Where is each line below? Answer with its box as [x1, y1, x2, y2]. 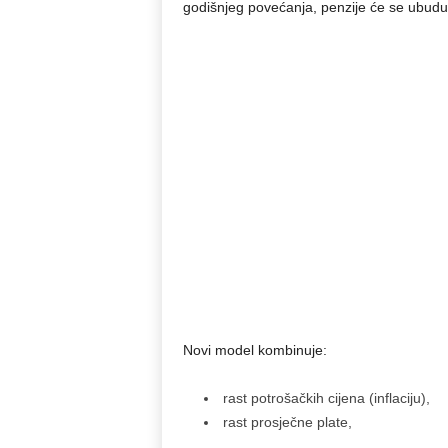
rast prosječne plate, [222, 414, 352, 430]
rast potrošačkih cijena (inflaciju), [222, 390, 430, 406]
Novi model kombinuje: [182, 342, 327, 358]
